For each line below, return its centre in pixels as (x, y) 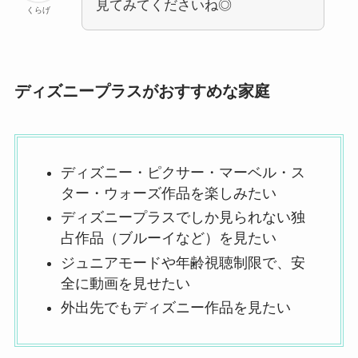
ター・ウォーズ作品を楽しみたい (168, 193)
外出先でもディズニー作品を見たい (175, 308)
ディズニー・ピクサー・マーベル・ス (183, 172)
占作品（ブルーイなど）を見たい (168, 239)
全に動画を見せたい (125, 283)
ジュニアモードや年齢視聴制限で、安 (183, 263)
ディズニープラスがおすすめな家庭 (142, 91)
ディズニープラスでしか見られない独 (183, 218)
